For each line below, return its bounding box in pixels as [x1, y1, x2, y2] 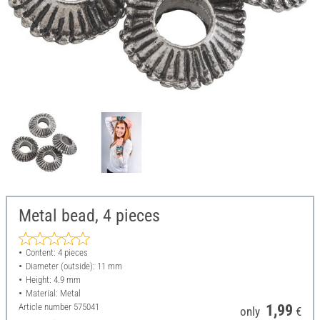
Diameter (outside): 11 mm [25, 261, 122, 272]
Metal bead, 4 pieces [19, 206, 160, 226]
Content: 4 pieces [25, 247, 88, 259]
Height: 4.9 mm [25, 274, 81, 286]
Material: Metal [25, 288, 81, 299]
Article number [19, 301, 74, 313]
